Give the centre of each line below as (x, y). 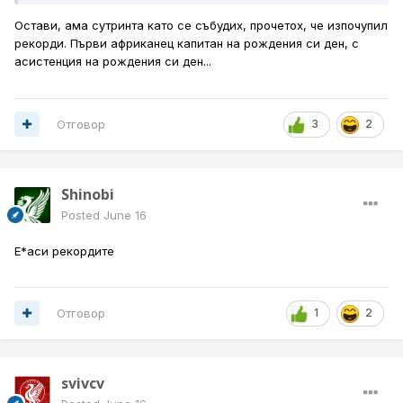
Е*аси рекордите (64, 251)
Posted (82, 215)
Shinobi (88, 194)
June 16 (125, 215)
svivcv (83, 383)
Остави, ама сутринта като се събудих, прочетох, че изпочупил (201, 26)
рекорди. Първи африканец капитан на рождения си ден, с (187, 44)
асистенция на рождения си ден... (115, 62)
